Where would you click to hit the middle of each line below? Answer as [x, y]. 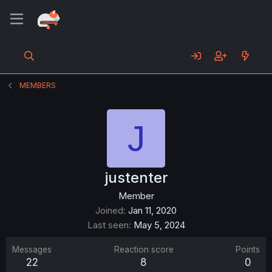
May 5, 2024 [159, 225]
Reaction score [144, 250]
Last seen [108, 225]
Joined [109, 210]
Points [248, 250]
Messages [32, 250]
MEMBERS [38, 85]
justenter [136, 178]
